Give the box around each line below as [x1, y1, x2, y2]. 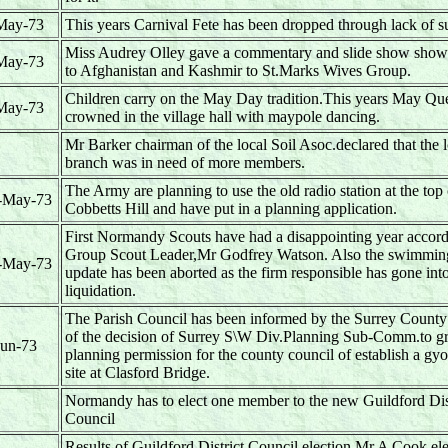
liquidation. [65, 282, 136, 299]
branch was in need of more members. [65, 154, 305, 171]
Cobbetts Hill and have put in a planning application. [65, 200, 397, 217]
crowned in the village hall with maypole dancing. [65, 108, 380, 125]
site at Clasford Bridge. [65, 364, 210, 381]
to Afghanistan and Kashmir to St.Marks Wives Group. [65, 62, 411, 79]
